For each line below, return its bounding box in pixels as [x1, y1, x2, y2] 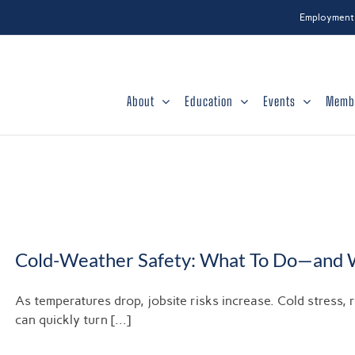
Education [185, 94, 233, 109]
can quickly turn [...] [15, 312, 131, 327]
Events [263, 94, 296, 109]
